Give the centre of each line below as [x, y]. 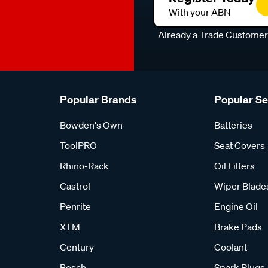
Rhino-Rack [84, 165]
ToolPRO [78, 145]
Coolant [231, 247]
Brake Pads [238, 226]
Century [77, 247]
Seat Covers [240, 145]
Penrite [75, 206]
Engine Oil [236, 206]
